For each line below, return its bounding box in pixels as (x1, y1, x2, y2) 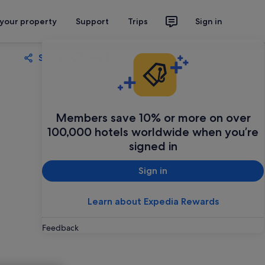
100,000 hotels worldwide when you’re (47, 124, 258, 139)
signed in (128, 138, 177, 153)
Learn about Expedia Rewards (87, 195, 219, 207)
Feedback (42, 222, 79, 233)
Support (76, 16, 109, 27)
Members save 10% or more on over (55, 110, 251, 125)
